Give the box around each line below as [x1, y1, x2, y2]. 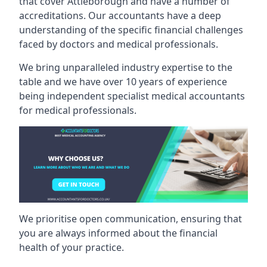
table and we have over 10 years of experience [19, 75, 227, 88]
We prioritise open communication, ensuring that [19, 212, 242, 225]
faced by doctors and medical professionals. [19, 38, 218, 51]
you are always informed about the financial [19, 226, 218, 240]
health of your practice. [19, 240, 124, 254]
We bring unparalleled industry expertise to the [19, 61, 232, 74]
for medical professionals [19, 104, 134, 117]
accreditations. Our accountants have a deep [19, 9, 221, 22]
